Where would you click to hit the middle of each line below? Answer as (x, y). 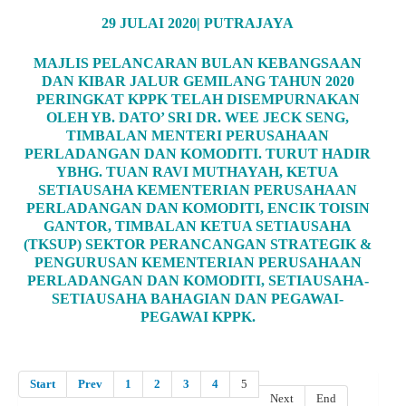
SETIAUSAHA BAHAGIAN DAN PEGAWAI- (198, 299)
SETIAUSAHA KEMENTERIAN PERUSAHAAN (198, 190)
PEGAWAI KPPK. (198, 317)
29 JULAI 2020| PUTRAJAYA (198, 24)
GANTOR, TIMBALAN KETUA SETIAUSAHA (198, 227)
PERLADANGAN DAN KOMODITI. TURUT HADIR (198, 154)
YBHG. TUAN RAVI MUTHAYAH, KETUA (198, 172)
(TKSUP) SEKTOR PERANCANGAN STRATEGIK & (198, 245)
